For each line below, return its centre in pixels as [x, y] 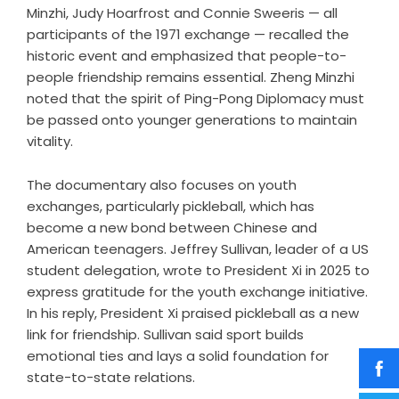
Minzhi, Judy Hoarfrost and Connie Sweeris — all [182, 12]
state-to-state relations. [111, 377]
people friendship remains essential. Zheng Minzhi [191, 77]
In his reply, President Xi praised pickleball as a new [193, 313]
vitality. [50, 141]
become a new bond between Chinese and [172, 227]
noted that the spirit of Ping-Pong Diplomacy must [195, 98]
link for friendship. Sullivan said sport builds [165, 334]
